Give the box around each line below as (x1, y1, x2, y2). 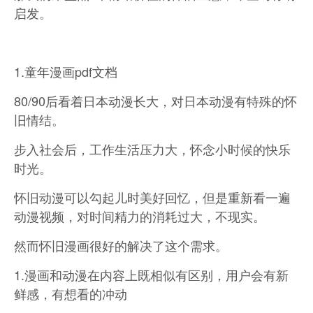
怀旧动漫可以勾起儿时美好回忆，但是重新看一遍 (14, 188, 291, 206)
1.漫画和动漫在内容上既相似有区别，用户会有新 (14, 265, 289, 284)
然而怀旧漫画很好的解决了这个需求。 (14, 236, 228, 254)
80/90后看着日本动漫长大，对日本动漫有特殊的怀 (14, 92, 297, 110)
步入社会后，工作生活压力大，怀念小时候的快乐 (14, 140, 291, 158)
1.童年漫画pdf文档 (14, 62, 117, 80)
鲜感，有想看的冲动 (14, 284, 127, 303)
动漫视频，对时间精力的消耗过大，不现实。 (14, 207, 265, 225)
